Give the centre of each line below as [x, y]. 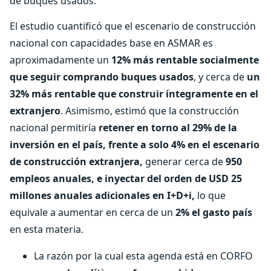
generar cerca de [184, 162]
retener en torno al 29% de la [168, 128]
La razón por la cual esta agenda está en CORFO [143, 256]
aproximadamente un [60, 60]
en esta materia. [47, 229]
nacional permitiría [54, 128]
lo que [210, 195]
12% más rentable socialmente [185, 60]
